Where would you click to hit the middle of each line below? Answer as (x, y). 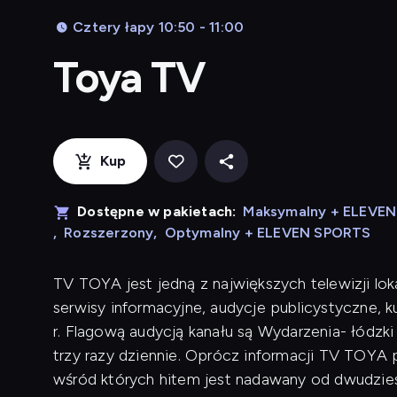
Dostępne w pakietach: (157, 211)
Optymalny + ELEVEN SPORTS (268, 233)
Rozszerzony (109, 233)
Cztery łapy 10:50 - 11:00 (159, 27)
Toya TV (130, 77)
